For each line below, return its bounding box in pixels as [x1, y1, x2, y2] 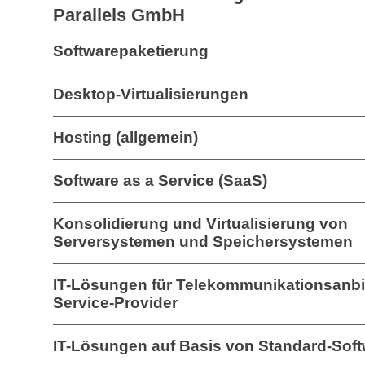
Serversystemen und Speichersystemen [53, 233, 353, 250]
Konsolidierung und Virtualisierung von [53, 215, 348, 232]
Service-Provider [53, 294, 178, 311]
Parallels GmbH [53, 5, 185, 25]
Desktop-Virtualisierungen [53, 86, 248, 103]
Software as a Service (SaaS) [53, 172, 267, 189]
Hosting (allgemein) [53, 129, 198, 146]
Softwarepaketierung [53, 42, 209, 59]
